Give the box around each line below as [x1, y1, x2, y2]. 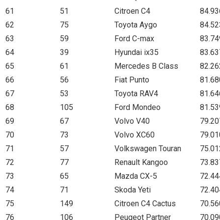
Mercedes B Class [114, 61, 178, 71]
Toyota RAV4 [114, 88, 158, 98]
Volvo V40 [114, 116, 150, 126]
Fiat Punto [114, 75, 149, 84]
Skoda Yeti [114, 185, 151, 194]
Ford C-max [114, 33, 154, 43]
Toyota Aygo [114, 20, 157, 29]
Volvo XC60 [114, 130, 155, 139]
